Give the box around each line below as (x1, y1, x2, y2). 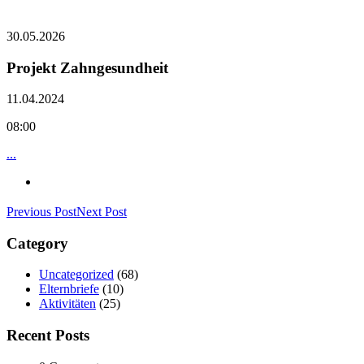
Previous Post (6, 204, 76, 219)
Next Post (76, 204, 127, 219)
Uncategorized (39, 267, 114, 282)
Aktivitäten (39, 297, 96, 311)
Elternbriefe (39, 282, 99, 297)
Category (6, 234, 68, 252)
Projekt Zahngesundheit (6, 58, 168, 76)
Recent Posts (6, 327, 89, 344)
